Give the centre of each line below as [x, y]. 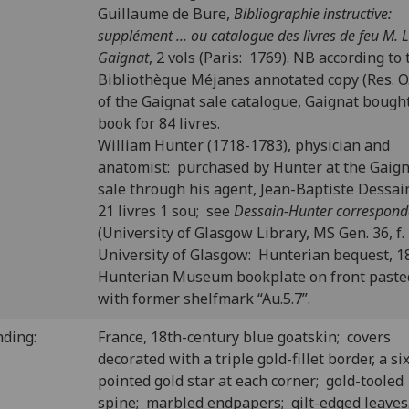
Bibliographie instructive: [315, 14]
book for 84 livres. [159, 123]
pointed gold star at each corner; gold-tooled [251, 381]
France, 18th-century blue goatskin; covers [244, 337]
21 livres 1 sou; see [166, 211]
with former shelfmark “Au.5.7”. [204, 299]
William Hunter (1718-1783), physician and [244, 145]
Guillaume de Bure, [166, 14]
